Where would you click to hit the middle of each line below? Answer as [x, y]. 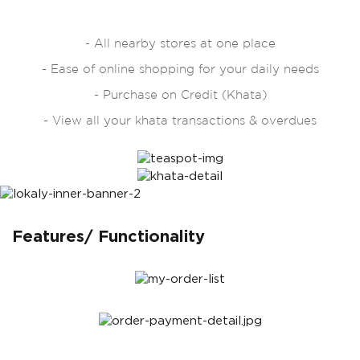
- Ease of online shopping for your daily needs [180, 69]
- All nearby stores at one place [180, 43]
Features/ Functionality [111, 237]
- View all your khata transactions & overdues [180, 121]
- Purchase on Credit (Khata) [180, 95]
